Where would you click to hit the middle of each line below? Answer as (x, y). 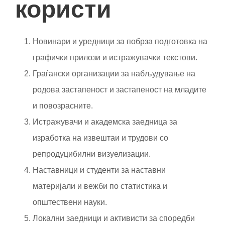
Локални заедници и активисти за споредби (114, 218)
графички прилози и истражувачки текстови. (115, 57)
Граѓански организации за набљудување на (114, 73)
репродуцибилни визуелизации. (92, 154)
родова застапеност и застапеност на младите (120, 89)
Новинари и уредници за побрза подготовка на (120, 41)
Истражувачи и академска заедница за (105, 122)
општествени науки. (70, 202)
